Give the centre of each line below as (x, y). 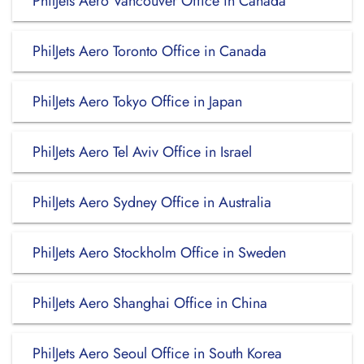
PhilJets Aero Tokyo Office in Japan (137, 102)
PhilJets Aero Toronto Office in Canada (149, 51)
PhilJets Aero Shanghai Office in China (150, 303)
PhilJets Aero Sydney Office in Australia (152, 202)
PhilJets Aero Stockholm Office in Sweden (159, 253)
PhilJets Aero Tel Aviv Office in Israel (142, 152)
